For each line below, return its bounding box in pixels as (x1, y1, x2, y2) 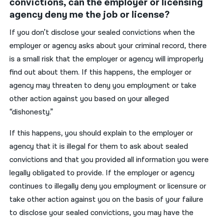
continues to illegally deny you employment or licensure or (9, 181, 207, 192)
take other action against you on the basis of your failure (9, 194, 204, 205)
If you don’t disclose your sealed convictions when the (9, 27, 195, 38)
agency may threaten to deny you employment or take (9, 80, 197, 91)
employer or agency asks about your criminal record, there (9, 40, 207, 51)
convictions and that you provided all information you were (9, 154, 209, 165)
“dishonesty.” (9, 107, 54, 117)
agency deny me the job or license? (9, 8, 170, 21)
